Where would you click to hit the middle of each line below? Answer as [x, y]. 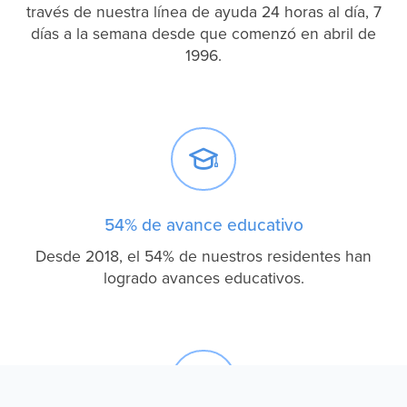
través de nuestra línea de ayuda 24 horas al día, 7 [203, 12]
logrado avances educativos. [203, 278]
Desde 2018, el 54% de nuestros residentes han [203, 256]
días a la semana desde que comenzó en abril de [203, 34]
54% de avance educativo [203, 224]
